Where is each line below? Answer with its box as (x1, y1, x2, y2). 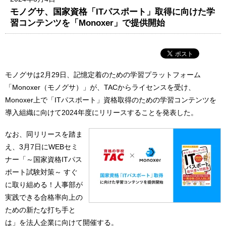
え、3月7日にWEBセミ (5, 143, 78, 151)
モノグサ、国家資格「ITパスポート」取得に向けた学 (10, 6, 215, 17)
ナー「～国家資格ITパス (5, 155, 82, 164)
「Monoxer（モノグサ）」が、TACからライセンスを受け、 (5, 83, 195, 91)
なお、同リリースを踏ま (5, 130, 83, 139)
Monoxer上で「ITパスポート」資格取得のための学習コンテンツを (5, 95, 216, 104)
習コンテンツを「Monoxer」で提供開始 (10, 17, 165, 28)
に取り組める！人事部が (5, 181, 83, 189)
